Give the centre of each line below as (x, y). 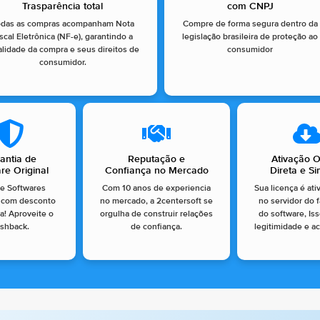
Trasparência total (63, 7)
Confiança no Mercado (156, 171)
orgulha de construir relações (156, 215)
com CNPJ (250, 7)
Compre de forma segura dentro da (250, 25)
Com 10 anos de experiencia (156, 189)
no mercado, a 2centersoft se (156, 202)
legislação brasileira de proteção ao (250, 37)
